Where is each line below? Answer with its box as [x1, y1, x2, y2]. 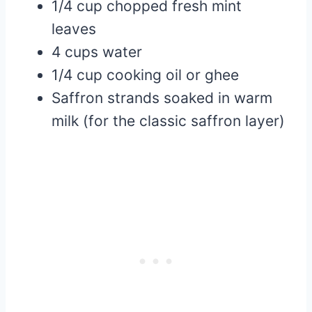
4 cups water [52, 43, 142, 61]
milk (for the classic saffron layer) [52, 112, 285, 130]
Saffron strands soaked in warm [52, 89, 272, 107]
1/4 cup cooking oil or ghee [52, 66, 239, 84]
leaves [52, 20, 96, 38]
